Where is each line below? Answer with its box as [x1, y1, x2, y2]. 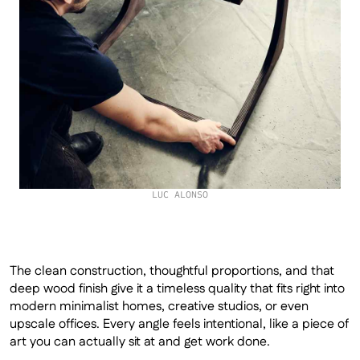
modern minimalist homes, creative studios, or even [10, 297, 309, 316]
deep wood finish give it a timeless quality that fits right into [10, 280, 345, 298]
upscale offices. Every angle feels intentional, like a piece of [10, 315, 349, 333]
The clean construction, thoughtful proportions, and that [10, 262, 334, 280]
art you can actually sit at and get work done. [10, 333, 270, 351]
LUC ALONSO [152, 189, 208, 200]
